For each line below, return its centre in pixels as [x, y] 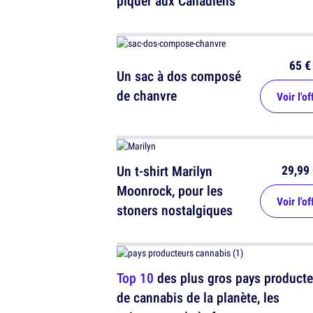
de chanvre [147, 96]
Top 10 [135, 278]
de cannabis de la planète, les [198, 298]
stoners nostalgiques [175, 210]
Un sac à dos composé [179, 76]
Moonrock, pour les [170, 191]
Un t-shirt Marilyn [165, 171]
